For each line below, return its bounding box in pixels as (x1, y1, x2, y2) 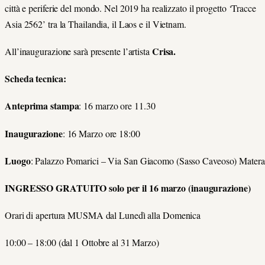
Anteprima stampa (5, 99, 79, 113)
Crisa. (151, 44, 176, 58)
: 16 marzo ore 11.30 (79, 99, 156, 112)
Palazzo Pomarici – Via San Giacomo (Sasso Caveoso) (35, 154, 237, 167)
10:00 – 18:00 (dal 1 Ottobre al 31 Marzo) (5, 236, 159, 249)
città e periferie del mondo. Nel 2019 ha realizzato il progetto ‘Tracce (5, 1, 256, 14)
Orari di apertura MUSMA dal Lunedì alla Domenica (5, 209, 201, 222)
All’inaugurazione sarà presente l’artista (5, 45, 152, 57)
